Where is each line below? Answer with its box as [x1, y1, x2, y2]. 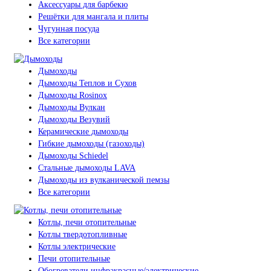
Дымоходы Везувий [38, 114, 110, 124]
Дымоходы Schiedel [38, 151, 108, 160]
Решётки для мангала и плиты [38, 11, 148, 21]
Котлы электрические [38, 241, 116, 251]
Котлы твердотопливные [38, 229, 127, 239]
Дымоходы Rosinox [38, 90, 107, 100]
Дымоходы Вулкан [38, 102, 105, 112]
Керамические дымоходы [38, 126, 128, 136]
